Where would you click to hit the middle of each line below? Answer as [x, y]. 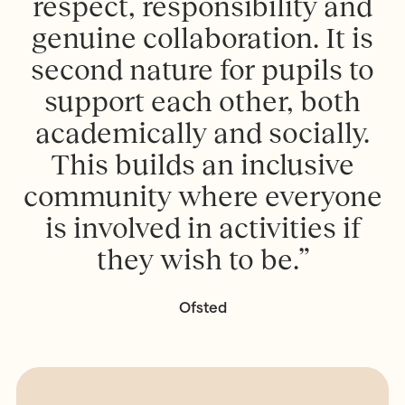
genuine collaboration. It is [202, 38]
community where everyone [202, 196]
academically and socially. [202, 132]
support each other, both [202, 101]
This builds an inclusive [202, 164]
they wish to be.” [202, 259]
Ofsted [202, 308]
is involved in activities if [202, 227]
